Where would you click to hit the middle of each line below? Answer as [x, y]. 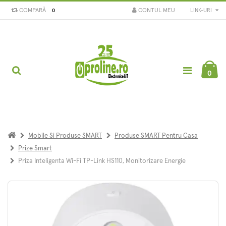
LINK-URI [202, 10]
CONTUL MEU [157, 10]
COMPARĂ [32, 10]
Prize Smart [35, 148]
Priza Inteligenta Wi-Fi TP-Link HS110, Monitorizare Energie [102, 161]
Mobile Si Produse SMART [65, 136]
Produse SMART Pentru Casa [156, 136]
